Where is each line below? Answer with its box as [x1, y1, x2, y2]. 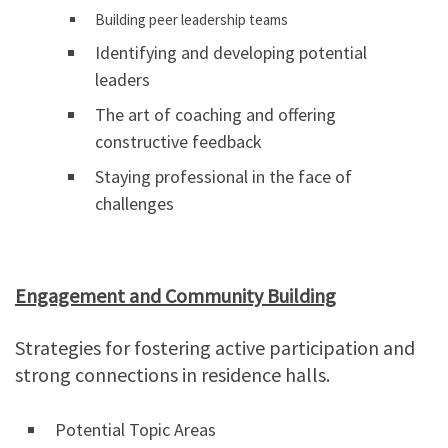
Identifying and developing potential [95, 41, 367, 65]
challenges [95, 192, 174, 216]
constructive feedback [95, 130, 262, 154]
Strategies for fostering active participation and [15, 335, 415, 361]
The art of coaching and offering [95, 103, 336, 127]
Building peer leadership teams [95, 10, 288, 30]
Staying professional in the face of [95, 165, 352, 189]
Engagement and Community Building [15, 283, 336, 309]
